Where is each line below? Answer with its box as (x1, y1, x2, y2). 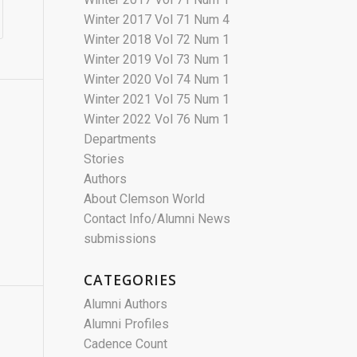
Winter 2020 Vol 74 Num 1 (84, 72, 230, 87)
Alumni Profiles (84, 316, 170, 331)
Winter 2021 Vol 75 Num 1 (84, 92, 230, 107)
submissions (84, 231, 157, 246)
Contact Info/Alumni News (84, 211, 231, 226)
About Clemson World (84, 191, 206, 206)
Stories (84, 151, 125, 167)
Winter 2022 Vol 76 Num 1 (84, 112, 230, 127)
